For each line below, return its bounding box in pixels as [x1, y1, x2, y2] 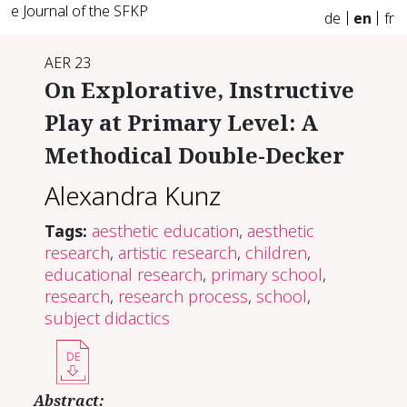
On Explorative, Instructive [45, 74, 355, 104]
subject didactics [45, 306, 171, 329]
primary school [211, 263, 323, 285]
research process [118, 284, 249, 307]
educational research [45, 263, 203, 285]
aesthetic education [92, 219, 240, 242]
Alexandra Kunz [45, 178, 222, 213]
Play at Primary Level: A [45, 107, 319, 137]
